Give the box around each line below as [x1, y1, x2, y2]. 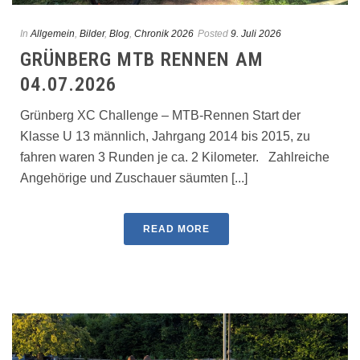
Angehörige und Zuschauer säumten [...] [20, 171, 247, 186]
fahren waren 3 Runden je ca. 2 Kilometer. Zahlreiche [20, 150, 329, 165]
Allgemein [31, 28, 75, 40]
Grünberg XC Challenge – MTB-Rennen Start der [20, 108, 301, 123]
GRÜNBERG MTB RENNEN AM [20, 48, 264, 72]
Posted [198, 28, 228, 40]
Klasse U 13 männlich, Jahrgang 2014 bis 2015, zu [20, 129, 310, 144]
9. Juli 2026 [231, 28, 281, 40]
